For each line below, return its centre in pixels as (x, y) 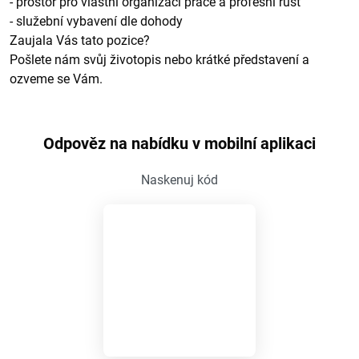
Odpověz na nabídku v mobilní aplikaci (179, 143)
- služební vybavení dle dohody (96, 21)
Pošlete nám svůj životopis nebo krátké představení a (159, 60)
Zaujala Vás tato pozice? (80, 40)
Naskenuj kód (179, 180)
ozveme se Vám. (56, 79)
